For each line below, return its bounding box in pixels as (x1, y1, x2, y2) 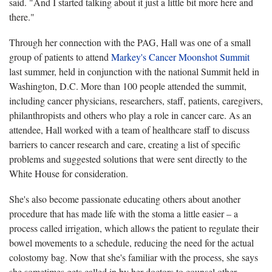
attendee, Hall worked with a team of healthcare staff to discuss (9, 123, 250, 136)
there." (9, 10, 35, 23)
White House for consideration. (9, 166, 128, 180)
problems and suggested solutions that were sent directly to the (9, 152, 247, 165)
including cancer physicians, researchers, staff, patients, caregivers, (9, 93, 263, 107)
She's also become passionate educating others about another (9, 192, 240, 205)
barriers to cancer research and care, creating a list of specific (9, 137, 240, 151)
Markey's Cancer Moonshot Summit (111, 50, 250, 63)
